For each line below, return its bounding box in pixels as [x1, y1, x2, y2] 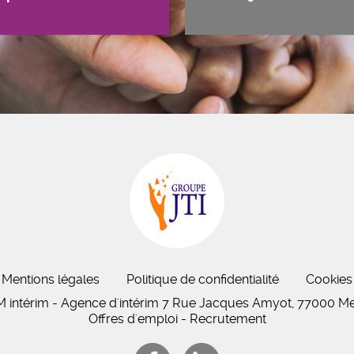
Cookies [306, 272, 352, 287]
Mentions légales [2, 272, 100, 287]
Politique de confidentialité [126, 272, 279, 287]
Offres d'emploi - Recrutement [88, 311, 266, 326]
